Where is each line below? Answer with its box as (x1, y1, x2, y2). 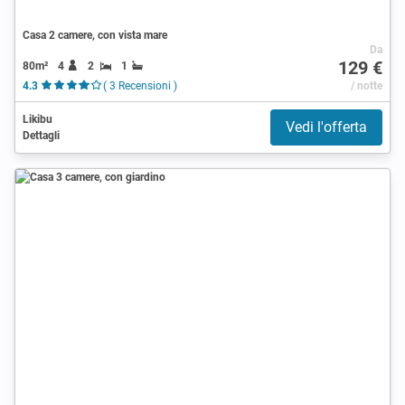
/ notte (350, 79, 382, 92)
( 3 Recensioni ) (102, 79, 177, 92)
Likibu (23, 112, 52, 126)
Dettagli (23, 128, 60, 142)
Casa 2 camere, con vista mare (23, 28, 167, 42)
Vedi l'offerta (286, 118, 367, 136)
